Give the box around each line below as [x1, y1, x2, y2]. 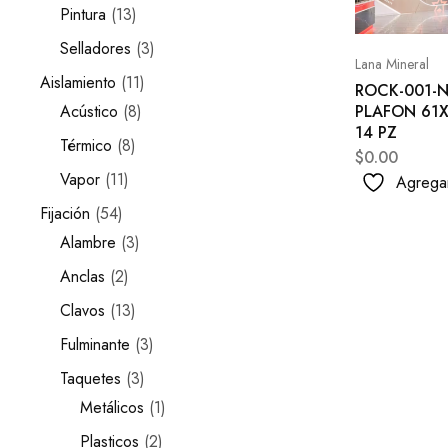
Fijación [40, 202, 90, 225]
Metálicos [80, 396, 144, 419]
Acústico [60, 100, 118, 123]
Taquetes [60, 367, 121, 390]
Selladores [60, 37, 131, 60]
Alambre [60, 231, 116, 254]
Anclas [60, 265, 105, 288]
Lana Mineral [355, 54, 429, 75]
